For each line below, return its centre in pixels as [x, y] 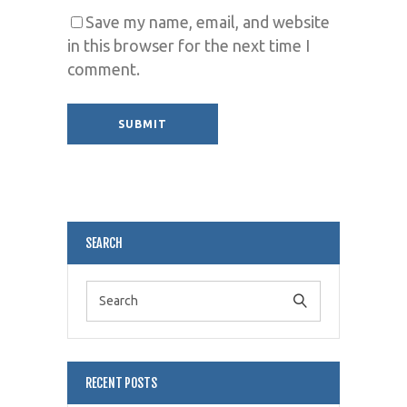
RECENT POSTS [121, 382]
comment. [104, 69]
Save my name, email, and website [208, 21]
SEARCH [104, 243]
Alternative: [106, 178]
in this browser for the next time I [189, 45]
